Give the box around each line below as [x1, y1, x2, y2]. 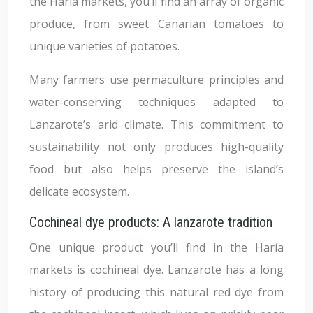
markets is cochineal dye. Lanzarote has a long [29, 262, 284, 277]
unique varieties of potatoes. [29, 38, 180, 54]
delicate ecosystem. [29, 184, 129, 199]
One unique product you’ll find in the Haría [29, 240, 284, 255]
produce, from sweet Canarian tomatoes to [29, 16, 284, 31]
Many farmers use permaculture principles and [29, 72, 284, 87]
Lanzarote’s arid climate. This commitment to [29, 117, 284, 132]
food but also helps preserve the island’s [29, 161, 284, 177]
